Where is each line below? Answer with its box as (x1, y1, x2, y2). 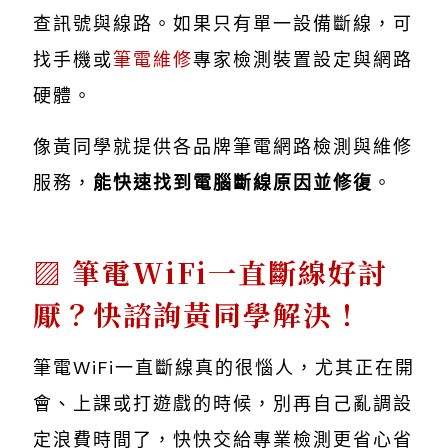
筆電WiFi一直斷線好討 (72, 252, 388, 293)
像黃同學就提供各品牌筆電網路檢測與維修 (33, 135, 413, 160)
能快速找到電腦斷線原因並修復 (93, 171, 373, 196)
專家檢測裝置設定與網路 (193, 48, 413, 73)
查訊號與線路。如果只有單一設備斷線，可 (33, 12, 413, 37)
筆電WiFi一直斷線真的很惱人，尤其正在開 (33, 356, 415, 381)
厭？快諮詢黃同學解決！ (33, 294, 363, 335)
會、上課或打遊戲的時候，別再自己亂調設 (33, 392, 413, 417)
